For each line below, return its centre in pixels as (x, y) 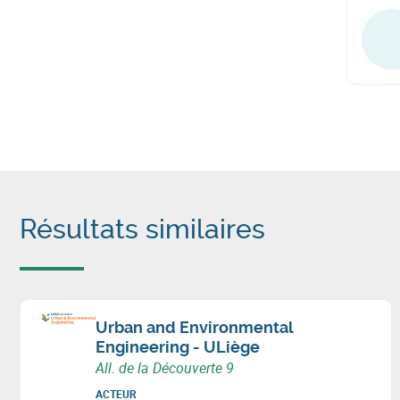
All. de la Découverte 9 (165, 368)
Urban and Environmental (194, 327)
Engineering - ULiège (178, 347)
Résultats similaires (142, 229)
